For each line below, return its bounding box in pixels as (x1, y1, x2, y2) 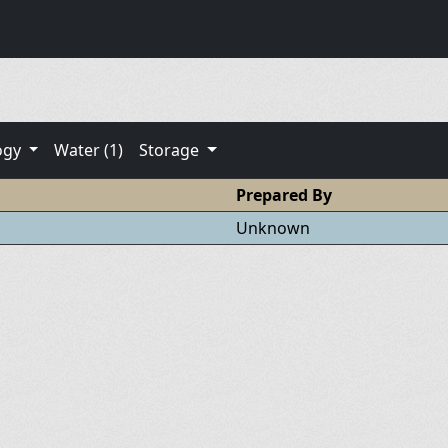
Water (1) (54, 138, 124, 161)
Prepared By (235, 183, 332, 206)
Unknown (235, 216, 314, 239)
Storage (139, 138, 204, 161)
